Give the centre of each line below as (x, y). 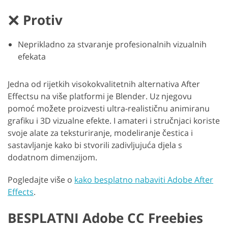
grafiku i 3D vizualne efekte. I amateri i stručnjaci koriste (114, 121)
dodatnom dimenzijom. (52, 158)
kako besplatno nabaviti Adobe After (144, 180)
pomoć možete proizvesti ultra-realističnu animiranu (109, 109)
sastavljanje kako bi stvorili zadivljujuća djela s (95, 145)
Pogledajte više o (41, 180)
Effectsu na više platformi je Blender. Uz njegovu (100, 96)
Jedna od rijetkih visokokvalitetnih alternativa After (104, 84)
